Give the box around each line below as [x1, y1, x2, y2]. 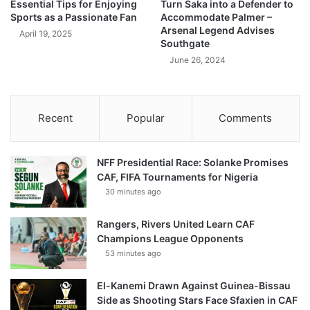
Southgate [161, 37, 210, 50]
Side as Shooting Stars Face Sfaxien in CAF [97, 294, 298, 307]
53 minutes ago [105, 248, 161, 259]
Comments [219, 111, 273, 125]
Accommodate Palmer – [161, 11, 272, 24]
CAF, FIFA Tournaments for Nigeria [97, 171, 258, 183]
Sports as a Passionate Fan [10, 11, 137, 24]
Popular [126, 111, 165, 125]
